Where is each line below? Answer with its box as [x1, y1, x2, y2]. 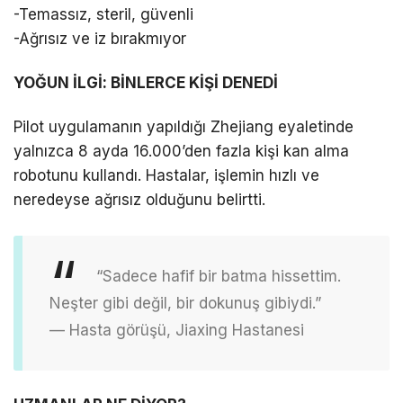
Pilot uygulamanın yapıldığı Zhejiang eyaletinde [13, 118, 354, 137]
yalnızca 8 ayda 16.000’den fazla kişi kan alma [13, 142, 349, 161]
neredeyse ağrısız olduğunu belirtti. [13, 191, 265, 210]
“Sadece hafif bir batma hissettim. [96, 266, 341, 285]
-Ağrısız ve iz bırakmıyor [13, 30, 186, 49]
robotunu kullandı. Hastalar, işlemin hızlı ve [13, 166, 319, 185]
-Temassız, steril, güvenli [13, 5, 193, 24]
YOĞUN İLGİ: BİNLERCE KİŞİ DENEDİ [13, 74, 278, 93]
